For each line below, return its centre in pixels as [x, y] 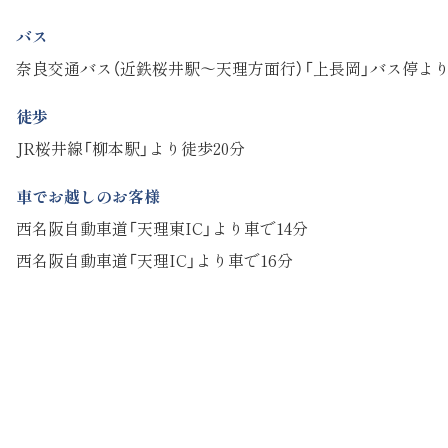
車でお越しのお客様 [88, 196]
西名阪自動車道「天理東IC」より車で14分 [162, 228]
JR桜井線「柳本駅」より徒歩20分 [130, 148]
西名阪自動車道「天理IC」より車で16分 [154, 260]
